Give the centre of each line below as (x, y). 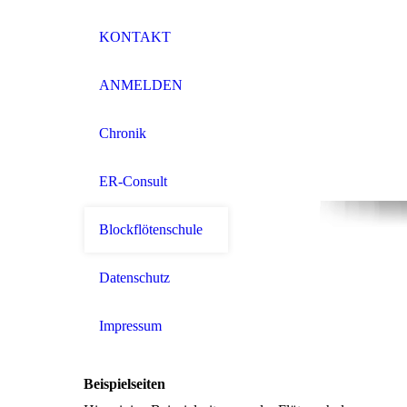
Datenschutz (134, 278)
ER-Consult (133, 181)
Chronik (123, 133)
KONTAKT (135, 37)
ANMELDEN (141, 85)
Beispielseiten (124, 383)
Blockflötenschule (151, 229)
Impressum (130, 326)
